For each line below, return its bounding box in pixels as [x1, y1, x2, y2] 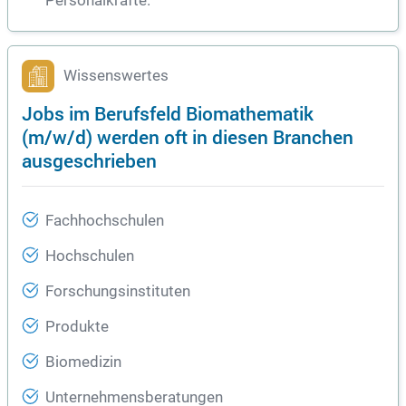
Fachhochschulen [45, 212, 164, 229]
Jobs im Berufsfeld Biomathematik [22, 100, 314, 126]
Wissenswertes [63, 67, 169, 84]
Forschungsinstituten [45, 283, 190, 300]
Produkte [45, 318, 109, 335]
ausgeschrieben [22, 147, 157, 173]
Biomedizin [45, 353, 121, 371]
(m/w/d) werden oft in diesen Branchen [22, 123, 353, 150]
